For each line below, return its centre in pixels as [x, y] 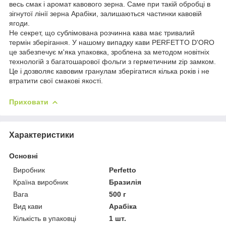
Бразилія [125, 182]
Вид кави [28, 206]
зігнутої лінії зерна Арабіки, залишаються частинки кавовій [105, 13]
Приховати [29, 102]
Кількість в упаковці [45, 218]
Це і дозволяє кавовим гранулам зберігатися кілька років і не [109, 71]
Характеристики [42, 135]
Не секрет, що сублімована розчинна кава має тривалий [102, 33]
